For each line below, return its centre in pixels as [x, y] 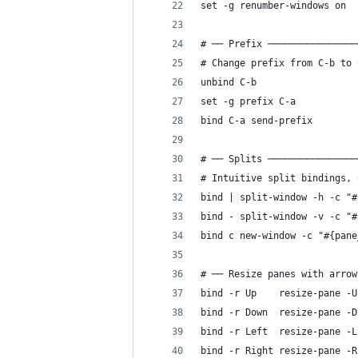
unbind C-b [229, 82]
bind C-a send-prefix [257, 121]
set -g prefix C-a [248, 101]
